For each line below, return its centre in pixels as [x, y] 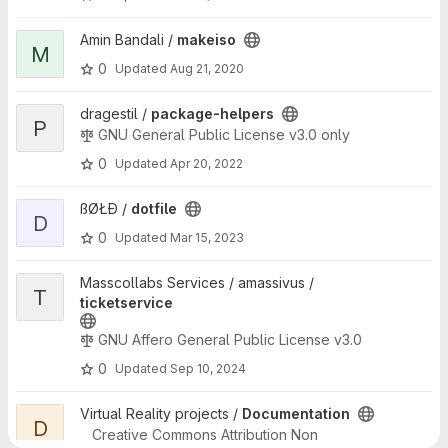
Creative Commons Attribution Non [204, 434]
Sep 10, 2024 [208, 368]
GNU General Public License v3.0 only [224, 134]
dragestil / [115, 113]
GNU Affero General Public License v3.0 [230, 339]
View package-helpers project [117, 113]
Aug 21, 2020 [207, 68]
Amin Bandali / [128, 39]
